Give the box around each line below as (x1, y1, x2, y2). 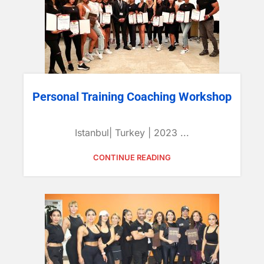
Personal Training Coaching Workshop (32, 90, 232, 104)
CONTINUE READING (93, 153, 171, 162)
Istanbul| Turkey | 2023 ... (75, 127, 189, 138)
